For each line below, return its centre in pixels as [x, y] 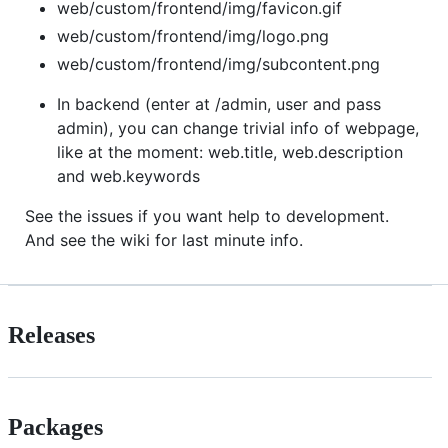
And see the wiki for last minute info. [164, 240]
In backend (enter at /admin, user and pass [219, 104]
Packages [55, 427]
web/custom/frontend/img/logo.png [193, 36]
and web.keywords [128, 176]
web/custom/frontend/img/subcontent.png [218, 64]
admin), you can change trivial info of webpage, [238, 128]
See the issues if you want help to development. [207, 216]
